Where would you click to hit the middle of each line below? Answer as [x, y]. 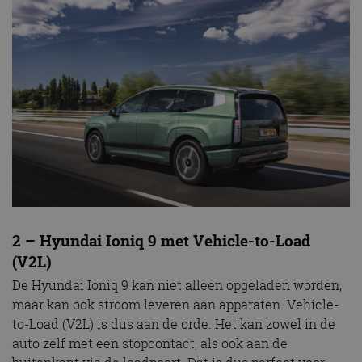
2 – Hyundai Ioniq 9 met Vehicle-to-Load [161, 240]
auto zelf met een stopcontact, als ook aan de [150, 344]
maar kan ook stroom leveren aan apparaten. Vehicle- [175, 305]
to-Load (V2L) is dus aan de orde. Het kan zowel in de [174, 324]
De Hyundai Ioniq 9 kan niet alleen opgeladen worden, [177, 286]
